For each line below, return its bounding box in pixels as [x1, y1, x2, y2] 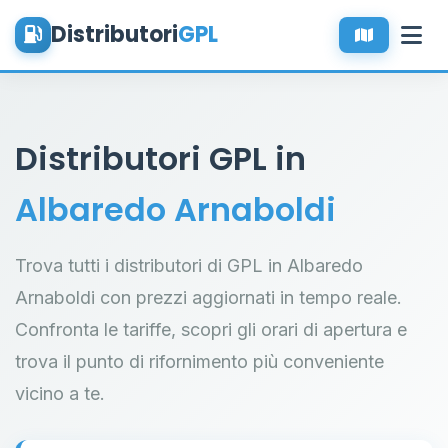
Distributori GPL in [15, 136, 306, 181]
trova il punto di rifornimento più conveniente [15, 351, 384, 372]
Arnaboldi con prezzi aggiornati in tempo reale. [15, 287, 402, 308]
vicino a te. [15, 383, 105, 404]
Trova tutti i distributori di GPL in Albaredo [15, 255, 363, 276]
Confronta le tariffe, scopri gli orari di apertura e [15, 319, 407, 340]
